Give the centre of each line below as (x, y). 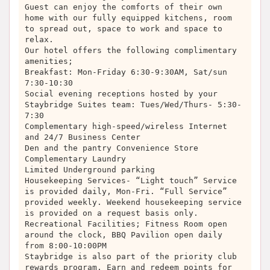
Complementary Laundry (75, 159)
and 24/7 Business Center (83, 137)
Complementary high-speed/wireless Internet (126, 126)
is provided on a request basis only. (111, 213)
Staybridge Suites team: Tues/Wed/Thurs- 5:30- (133, 105)
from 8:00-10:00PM (66, 246)
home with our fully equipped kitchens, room (128, 18)
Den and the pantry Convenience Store (111, 148)
